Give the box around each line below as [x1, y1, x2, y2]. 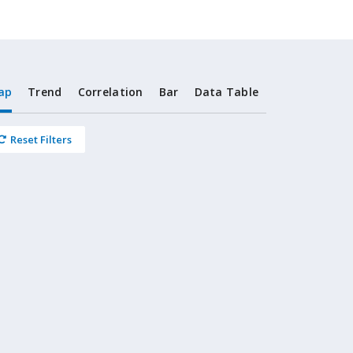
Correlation [77, 84, 143, 99]
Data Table [194, 84, 259, 99]
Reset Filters [10, 132, 72, 147]
